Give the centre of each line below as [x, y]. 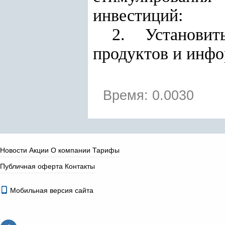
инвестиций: [138, 15]
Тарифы [106, 150]
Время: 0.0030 [148, 95]
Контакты [80, 166]
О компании [71, 150]
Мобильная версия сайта [51, 190]
